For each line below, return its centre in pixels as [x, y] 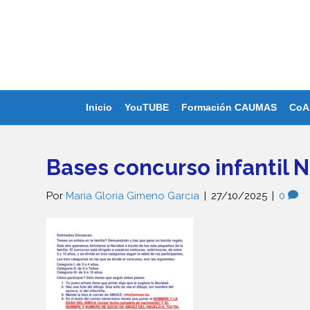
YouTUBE [146, 107]
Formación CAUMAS [229, 107]
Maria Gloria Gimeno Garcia [133, 196]
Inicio [99, 107]
